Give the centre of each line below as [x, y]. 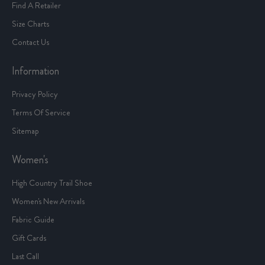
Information [35, 71]
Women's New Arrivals [48, 201]
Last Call [25, 256]
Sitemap [25, 131]
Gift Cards [29, 238]
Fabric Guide [33, 220]
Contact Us [30, 42]
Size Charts [30, 24]
